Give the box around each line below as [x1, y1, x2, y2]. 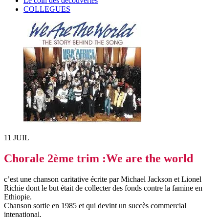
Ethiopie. [4, 192, 32, 201]
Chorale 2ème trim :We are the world [4, 152, 193, 165]
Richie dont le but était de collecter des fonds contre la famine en [4, 183, 202, 192]
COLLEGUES [23, 4, 70, 13]
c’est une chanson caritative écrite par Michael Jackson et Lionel [4, 175, 201, 183]
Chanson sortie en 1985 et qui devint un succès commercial [4, 201, 186, 210]
